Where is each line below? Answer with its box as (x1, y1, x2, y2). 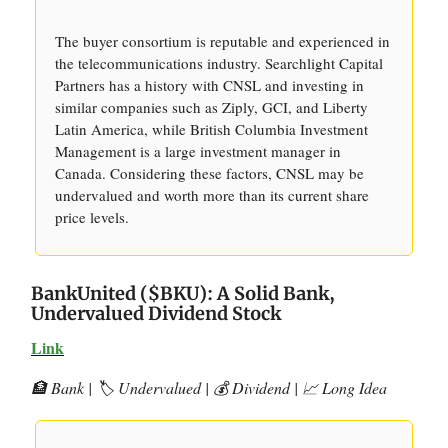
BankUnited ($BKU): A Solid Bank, (31, 282, 335, 305)
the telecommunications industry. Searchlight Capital (55, 53, 383, 73)
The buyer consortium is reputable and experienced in (55, 31, 390, 51)
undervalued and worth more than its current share (55, 185, 369, 205)
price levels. (55, 207, 129, 227)
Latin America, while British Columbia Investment (55, 119, 368, 139)
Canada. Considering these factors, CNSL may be (55, 163, 364, 183)
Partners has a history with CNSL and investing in (55, 75, 364, 95)
